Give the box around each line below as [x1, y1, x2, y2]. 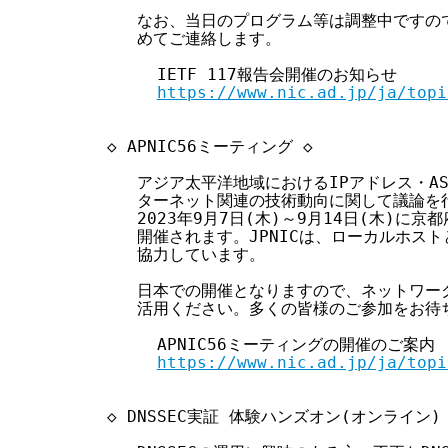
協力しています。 [86, 244, 265, 264]
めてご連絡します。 [86, 28, 281, 48]
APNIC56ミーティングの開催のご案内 [86, 334, 435, 354]
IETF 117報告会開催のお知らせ [86, 64, 397, 84]
